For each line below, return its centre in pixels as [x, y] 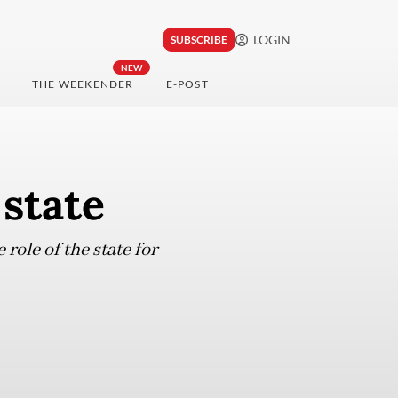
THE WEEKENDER [83, 84]
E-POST [187, 84]
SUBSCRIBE [199, 40]
